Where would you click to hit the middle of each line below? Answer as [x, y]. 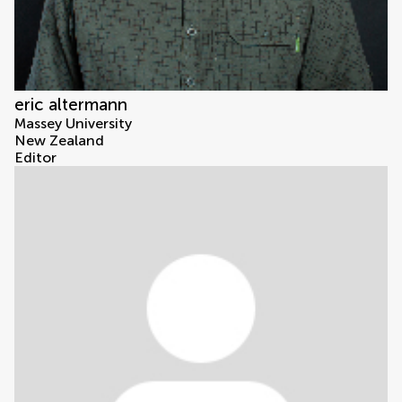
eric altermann [71, 105]
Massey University [73, 124]
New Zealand [59, 141]
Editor [35, 158]
